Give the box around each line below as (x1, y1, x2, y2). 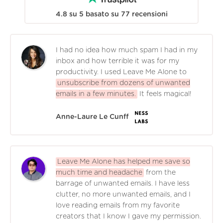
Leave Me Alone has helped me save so (57, 158, 190, 165)
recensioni (131, 10, 168, 18)
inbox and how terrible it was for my (56, 57, 179, 65)
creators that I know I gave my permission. (56, 213, 201, 220)
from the (146, 169, 176, 176)
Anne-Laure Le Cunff (56, 113, 129, 120)
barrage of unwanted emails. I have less (56, 180, 190, 187)
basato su (85, 10, 119, 18)
